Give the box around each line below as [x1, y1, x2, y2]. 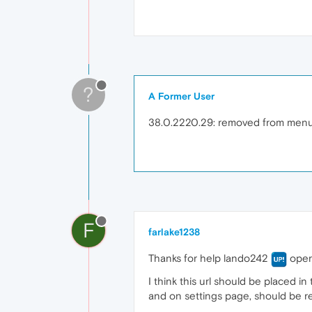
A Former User [148, 91, 214, 102]
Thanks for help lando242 [148, 252, 271, 264]
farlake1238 [148, 226, 200, 237]
